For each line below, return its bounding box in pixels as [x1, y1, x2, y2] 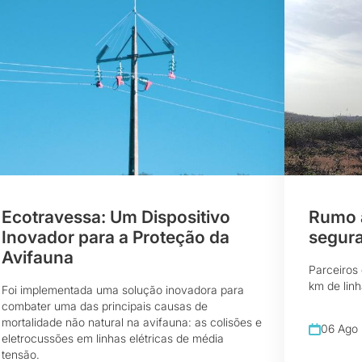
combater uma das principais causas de [2, 299, 208, 314]
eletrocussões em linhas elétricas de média [2, 331, 224, 346]
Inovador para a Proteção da [2, 227, 229, 248]
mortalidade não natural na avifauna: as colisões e [2, 315, 262, 330]
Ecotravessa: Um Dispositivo [2, 207, 230, 228]
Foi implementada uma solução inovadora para [2, 283, 244, 297]
